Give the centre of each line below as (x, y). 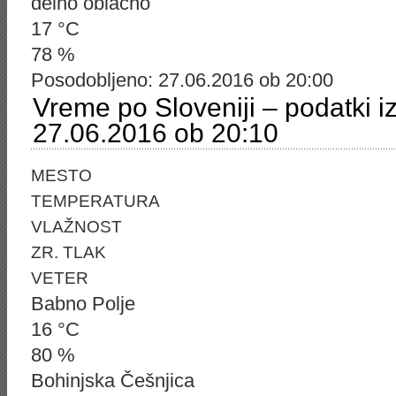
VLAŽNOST (76, 227)
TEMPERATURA (95, 201)
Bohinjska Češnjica (113, 381)
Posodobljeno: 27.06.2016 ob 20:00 (182, 80)
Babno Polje (83, 304)
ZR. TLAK (69, 252)
